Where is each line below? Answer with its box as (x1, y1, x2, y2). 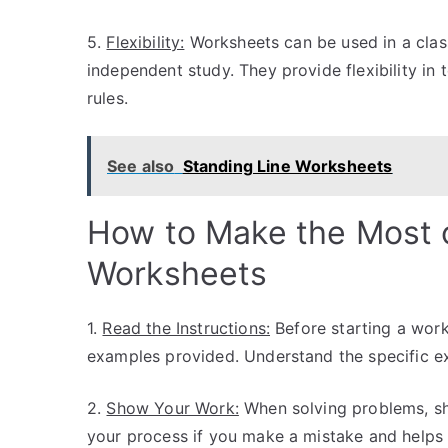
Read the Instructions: (102, 318, 271, 338)
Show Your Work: (106, 398, 239, 418)
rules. (87, 88, 128, 108)
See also (107, 156, 175, 176)
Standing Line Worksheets (182, 156, 393, 176)
